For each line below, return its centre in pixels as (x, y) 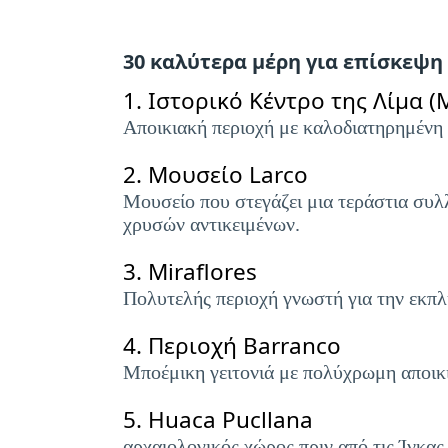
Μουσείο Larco (228, 174)
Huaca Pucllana (230, 419)
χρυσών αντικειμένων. (211, 224)
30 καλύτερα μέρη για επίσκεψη (283, 61)
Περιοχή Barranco (244, 345)
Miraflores (202, 271)
